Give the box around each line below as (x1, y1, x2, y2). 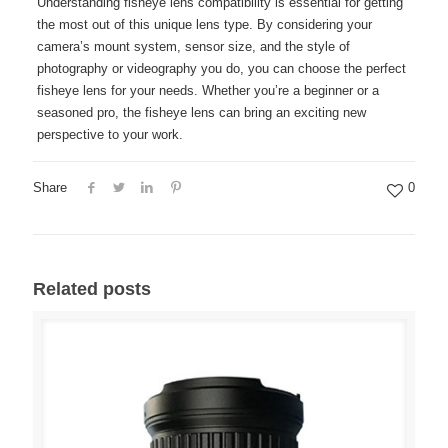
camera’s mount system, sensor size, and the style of (36, 39, 350, 55)
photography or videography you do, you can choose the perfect (36, 61, 406, 77)
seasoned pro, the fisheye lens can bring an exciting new (36, 105, 366, 121)
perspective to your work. (36, 127, 183, 143)
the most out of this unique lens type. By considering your (36, 17, 372, 33)
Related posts (33, 279, 151, 300)
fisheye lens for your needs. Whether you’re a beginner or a (36, 83, 379, 99)
